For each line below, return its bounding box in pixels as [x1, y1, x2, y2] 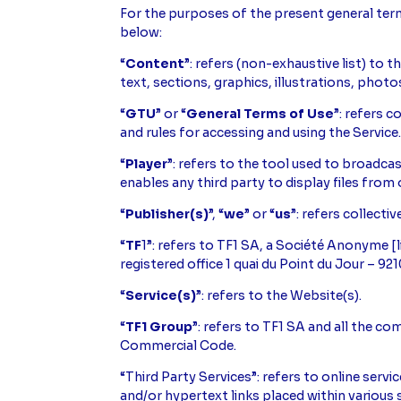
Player [125, 156, 168, 173]
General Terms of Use [186, 106, 335, 123]
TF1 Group [125, 319, 193, 336]
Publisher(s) [125, 206, 209, 223]
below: [120, 24, 163, 41]
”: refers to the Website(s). [196, 287, 363, 304]
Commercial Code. [120, 337, 237, 354]
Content [125, 55, 185, 73]
